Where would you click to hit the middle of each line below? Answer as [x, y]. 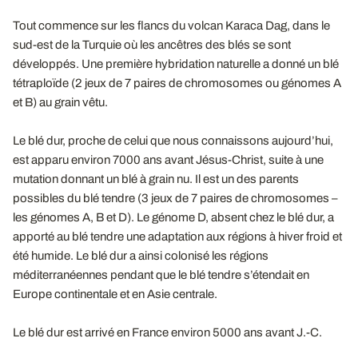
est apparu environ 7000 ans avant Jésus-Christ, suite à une [168, 160]
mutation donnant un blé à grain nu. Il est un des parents [156, 179]
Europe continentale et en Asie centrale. [115, 294]
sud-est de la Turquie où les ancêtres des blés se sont [152, 45]
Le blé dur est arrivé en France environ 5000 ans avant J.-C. [167, 332]
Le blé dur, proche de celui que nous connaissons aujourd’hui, [173, 141]
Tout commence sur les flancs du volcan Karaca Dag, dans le [171, 26]
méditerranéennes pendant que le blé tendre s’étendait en [161, 275]
